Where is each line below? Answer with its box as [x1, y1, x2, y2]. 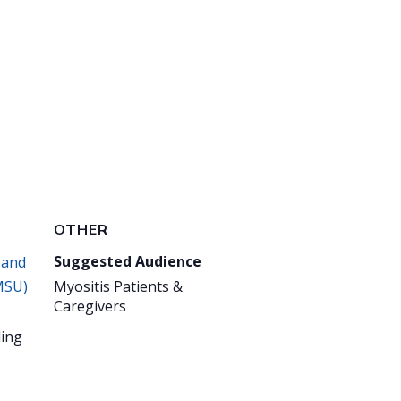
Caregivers [54, 295, 126, 316]
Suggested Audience [54, 251, 201, 271]
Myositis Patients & [54, 276, 183, 296]
